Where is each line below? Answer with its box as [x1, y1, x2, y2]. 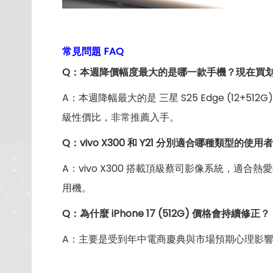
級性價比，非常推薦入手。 [62, 110, 179, 125]
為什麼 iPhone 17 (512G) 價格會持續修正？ [80, 207, 270, 221]
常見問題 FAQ [62, 44, 124, 59]
